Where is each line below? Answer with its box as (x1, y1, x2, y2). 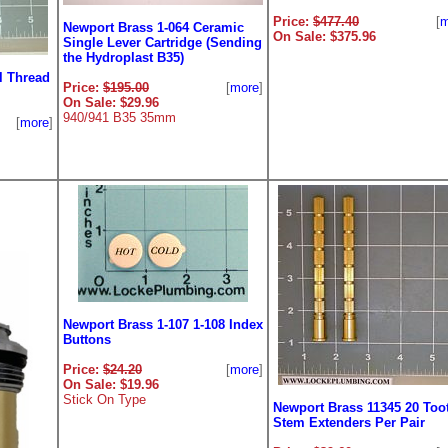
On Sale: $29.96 (63, 95, 159, 110)
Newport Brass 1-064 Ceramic (63, 20, 244, 35)
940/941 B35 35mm (63, 110, 176, 125)
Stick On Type (63, 392, 146, 407)
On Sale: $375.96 (273, 29, 376, 44)
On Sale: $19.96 (63, 377, 159, 392)
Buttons (63, 332, 111, 347)
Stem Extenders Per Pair (273, 415, 425, 430)
